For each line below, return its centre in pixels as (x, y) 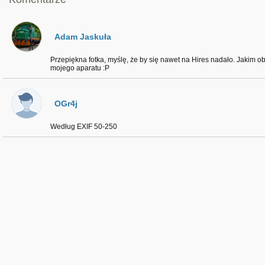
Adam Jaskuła (83, 37)
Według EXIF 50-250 (84, 127)
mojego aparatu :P (80, 68)
